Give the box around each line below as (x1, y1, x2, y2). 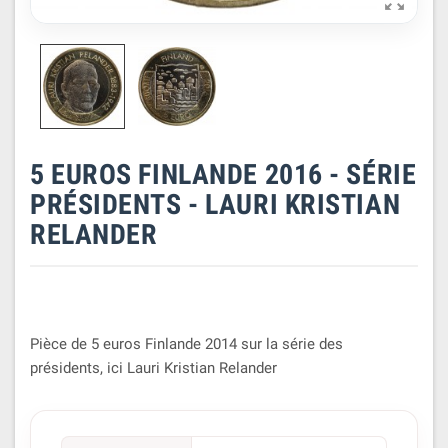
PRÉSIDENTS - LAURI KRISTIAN (30, 187, 401, 221)
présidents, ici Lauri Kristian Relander (30, 358, 277, 377)
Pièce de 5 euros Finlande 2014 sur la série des (30, 334, 343, 353)
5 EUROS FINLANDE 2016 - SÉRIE (30, 157, 417, 191)
